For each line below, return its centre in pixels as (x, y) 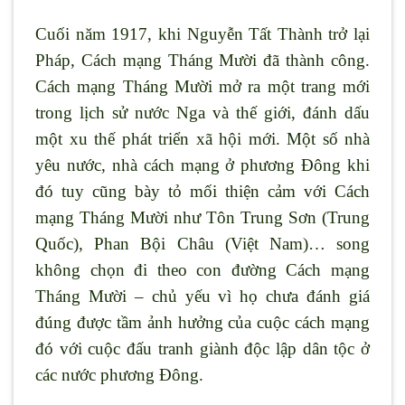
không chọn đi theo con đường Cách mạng (202, 269)
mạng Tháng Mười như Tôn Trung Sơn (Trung (202, 217)
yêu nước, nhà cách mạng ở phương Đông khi (202, 165)
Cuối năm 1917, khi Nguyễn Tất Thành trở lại (202, 33)
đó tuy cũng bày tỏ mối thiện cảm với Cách (202, 191)
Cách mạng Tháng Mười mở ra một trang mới (202, 86)
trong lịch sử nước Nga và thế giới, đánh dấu (202, 112)
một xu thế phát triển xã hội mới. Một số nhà (202, 138)
